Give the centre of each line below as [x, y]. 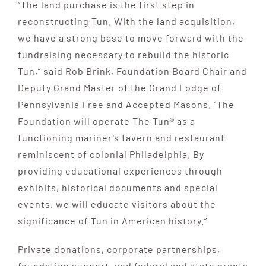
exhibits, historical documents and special [118, 187]
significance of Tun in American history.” [112, 220]
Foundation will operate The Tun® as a [106, 121]
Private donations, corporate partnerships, [119, 249]
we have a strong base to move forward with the [131, 37]
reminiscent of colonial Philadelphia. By [111, 154]
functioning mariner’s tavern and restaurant [121, 137]
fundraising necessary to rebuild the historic [123, 54]
